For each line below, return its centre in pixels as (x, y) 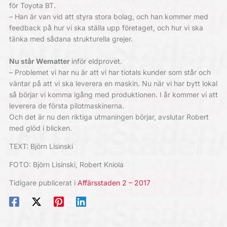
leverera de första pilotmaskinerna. (66, 106)
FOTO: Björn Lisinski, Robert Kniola (66, 165)
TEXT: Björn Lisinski (41, 146)
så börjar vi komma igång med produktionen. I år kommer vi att (113, 95)
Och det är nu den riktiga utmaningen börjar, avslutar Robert (109, 117)
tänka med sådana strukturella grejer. (71, 39)
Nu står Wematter (40, 61)
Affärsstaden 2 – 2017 (114, 183)
